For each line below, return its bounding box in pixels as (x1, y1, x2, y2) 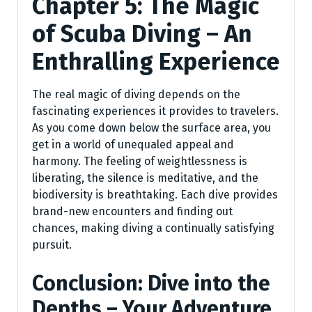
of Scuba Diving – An (32, 19, 252, 48)
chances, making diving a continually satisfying (32, 221, 274, 235)
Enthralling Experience (32, 47, 280, 76)
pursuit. (32, 237, 72, 251)
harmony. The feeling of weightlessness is (32, 154, 247, 168)
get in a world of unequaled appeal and (32, 137, 234, 151)
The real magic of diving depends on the (32, 87, 240, 101)
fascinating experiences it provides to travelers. (32, 104, 279, 118)
